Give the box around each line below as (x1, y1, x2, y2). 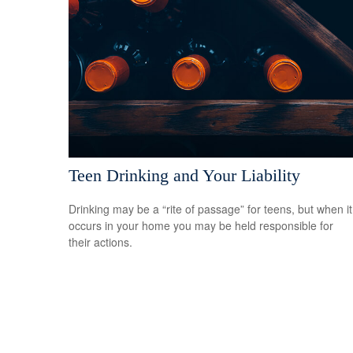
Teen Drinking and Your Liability (69, 165, 300, 185)
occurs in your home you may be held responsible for (69, 217, 333, 233)
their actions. (69, 233, 132, 250)
